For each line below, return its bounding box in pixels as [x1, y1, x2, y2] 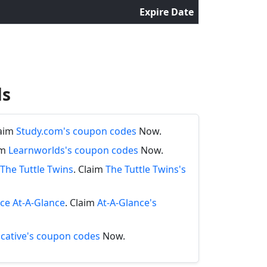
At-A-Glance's [97, 196, 157, 209]
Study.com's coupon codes [16, 125, 136, 138]
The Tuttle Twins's [105, 163, 186, 176]
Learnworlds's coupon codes [8, 144, 138, 157]
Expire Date [139, 5, 194, 18]
